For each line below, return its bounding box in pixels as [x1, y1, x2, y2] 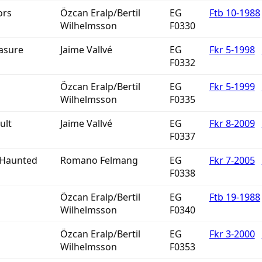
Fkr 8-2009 [209, 117, 255, 130]
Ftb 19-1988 [209, 191, 260, 204]
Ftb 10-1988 [209, 6, 260, 19]
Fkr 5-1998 [209, 43, 255, 56]
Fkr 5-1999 [209, 80, 255, 93]
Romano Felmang [60, 154, 138, 167]
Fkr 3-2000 [209, 227, 255, 240]
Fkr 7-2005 [209, 154, 255, 167]
